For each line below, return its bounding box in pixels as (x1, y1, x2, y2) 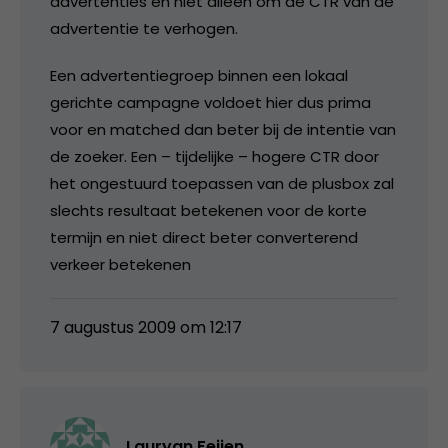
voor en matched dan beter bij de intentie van (50, 118, 396, 140)
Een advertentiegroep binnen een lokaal (50, 64, 348, 86)
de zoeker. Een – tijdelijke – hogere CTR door (50, 145, 379, 167)
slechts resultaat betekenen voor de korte (50, 199, 367, 221)
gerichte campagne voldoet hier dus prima (50, 91, 371, 113)
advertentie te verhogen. (50, 17, 238, 39)
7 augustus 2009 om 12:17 (50, 315, 242, 339)
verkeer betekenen (50, 253, 191, 275)
